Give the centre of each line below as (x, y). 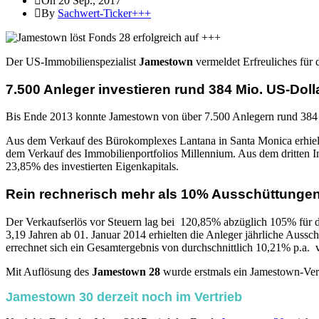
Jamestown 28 (126, 271)
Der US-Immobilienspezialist (72, 61)
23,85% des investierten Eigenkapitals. (92, 167)
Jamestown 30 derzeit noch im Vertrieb (124, 297)
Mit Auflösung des (49, 271)
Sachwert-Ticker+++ (104, 13)
